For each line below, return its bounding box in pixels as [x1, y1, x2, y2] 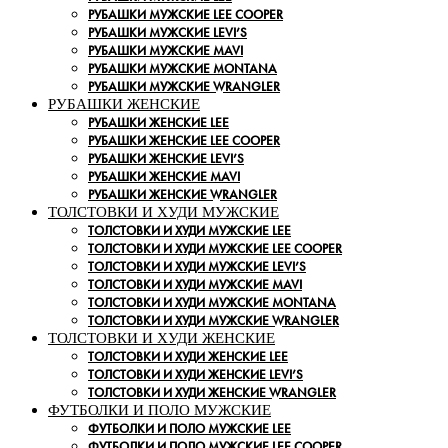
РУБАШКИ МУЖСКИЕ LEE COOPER [88, 6, 283, 24]
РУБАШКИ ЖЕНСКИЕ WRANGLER [88, 186, 277, 204]
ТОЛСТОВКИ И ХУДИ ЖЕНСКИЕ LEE [88, 348, 288, 366]
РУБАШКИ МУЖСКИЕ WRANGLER [88, 78, 280, 96]
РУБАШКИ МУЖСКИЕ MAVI [88, 42, 243, 60]
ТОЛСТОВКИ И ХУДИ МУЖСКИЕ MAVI [88, 276, 302, 294]
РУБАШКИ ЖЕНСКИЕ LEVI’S [88, 150, 244, 168]
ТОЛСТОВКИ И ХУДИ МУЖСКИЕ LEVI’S [88, 258, 306, 276]
